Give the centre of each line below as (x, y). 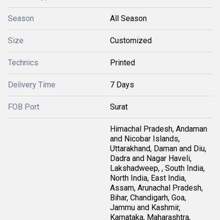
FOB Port (24, 107)
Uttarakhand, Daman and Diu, (158, 149)
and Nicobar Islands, (145, 139)
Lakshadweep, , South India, (157, 168)
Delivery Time (32, 85)
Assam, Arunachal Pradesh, (156, 188)
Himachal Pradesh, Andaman (159, 129)
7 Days (122, 85)
